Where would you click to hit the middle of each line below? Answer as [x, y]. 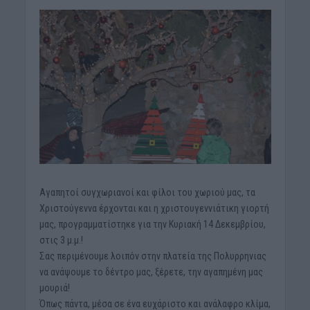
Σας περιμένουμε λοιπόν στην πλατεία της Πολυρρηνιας [153, 256]
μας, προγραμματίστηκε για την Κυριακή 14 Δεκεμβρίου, [152, 225]
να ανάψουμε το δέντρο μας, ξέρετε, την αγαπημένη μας [151, 272]
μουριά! [54, 288]
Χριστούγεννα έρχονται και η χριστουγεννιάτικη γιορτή [154, 209]
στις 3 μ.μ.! [61, 240]
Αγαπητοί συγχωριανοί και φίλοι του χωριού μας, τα [147, 193]
